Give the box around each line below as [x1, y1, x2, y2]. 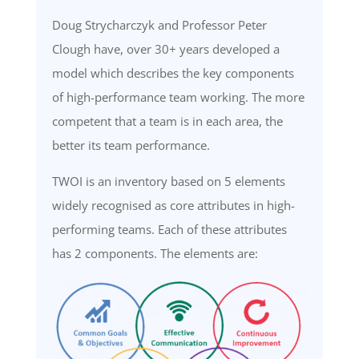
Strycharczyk [84, 16, 155, 33]
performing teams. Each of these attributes [51, 220, 287, 237]
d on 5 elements [196, 172, 285, 189]
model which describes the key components [51, 64, 294, 81]
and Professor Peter [154, 16, 267, 33]
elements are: [179, 244, 258, 261]
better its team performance [51, 136, 207, 153]
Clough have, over [51, 40, 155, 57]
